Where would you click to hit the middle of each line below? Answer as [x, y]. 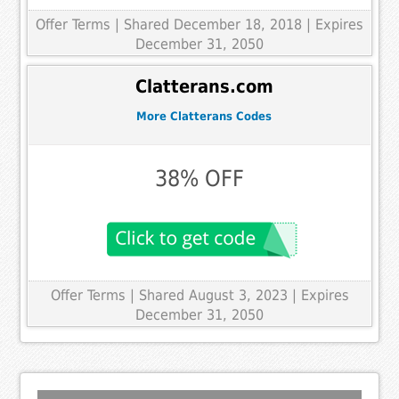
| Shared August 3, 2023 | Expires [239, 295]
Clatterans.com [204, 87]
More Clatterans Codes [204, 117]
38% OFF [199, 178]
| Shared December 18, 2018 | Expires [239, 24]
